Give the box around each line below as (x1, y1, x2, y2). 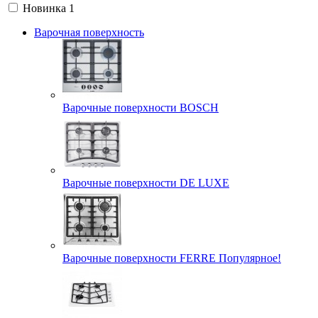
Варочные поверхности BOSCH (62, 102, 219, 114)
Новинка (23, 2, 66, 15)
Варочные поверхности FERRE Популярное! (62, 252, 281, 265)
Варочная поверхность (34, 26, 144, 39)
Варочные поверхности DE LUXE (62, 177, 229, 190)
